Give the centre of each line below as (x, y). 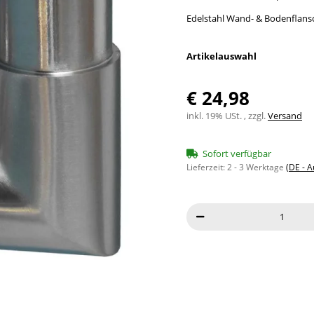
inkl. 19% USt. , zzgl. (227, 115)
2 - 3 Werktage (257, 167)
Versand (285, 115)
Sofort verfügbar (237, 153)
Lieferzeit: (207, 167)
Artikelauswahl (223, 56)
